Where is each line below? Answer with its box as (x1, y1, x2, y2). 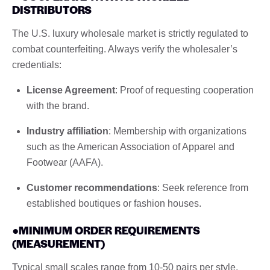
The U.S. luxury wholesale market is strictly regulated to (12, 28, 248, 39)
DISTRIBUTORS (12, 1, 92, 17)
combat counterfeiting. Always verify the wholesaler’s (12, 43, 237, 54)
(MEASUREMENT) (12, 235, 105, 251)
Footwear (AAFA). (27, 157, 103, 168)
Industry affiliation (27, 125, 108, 136)
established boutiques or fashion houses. (27, 198, 201, 209)
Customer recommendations (27, 182, 157, 193)
